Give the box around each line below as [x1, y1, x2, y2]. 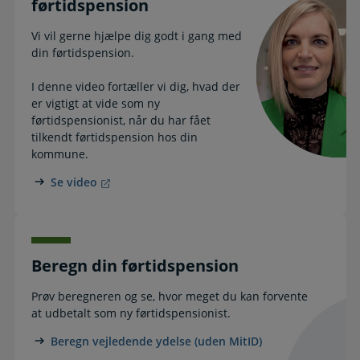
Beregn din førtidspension [31, 254, 239, 276]
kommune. [31, 146, 92, 162]
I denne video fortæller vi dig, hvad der [31, 79, 240, 95]
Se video [51, 174, 97, 190]
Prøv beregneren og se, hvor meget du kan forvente [31, 288, 308, 304]
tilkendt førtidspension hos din [31, 129, 198, 145]
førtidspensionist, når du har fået [31, 112, 211, 129]
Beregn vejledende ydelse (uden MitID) [51, 333, 262, 349]
